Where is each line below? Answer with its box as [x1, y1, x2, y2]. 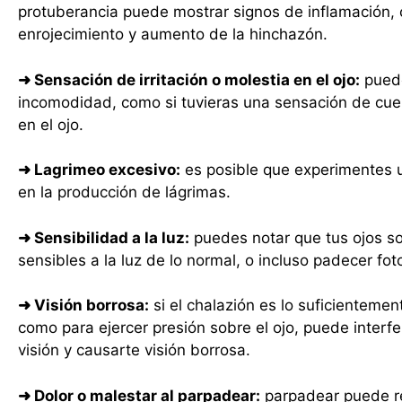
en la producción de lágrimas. [18, 183, 231, 201]
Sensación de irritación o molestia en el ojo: [31, 70, 360, 89]
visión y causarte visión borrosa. [18, 341, 250, 359]
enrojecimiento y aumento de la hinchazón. [18, 25, 328, 43]
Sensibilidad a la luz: [31, 228, 189, 247]
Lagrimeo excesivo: [31, 161, 180, 179]
